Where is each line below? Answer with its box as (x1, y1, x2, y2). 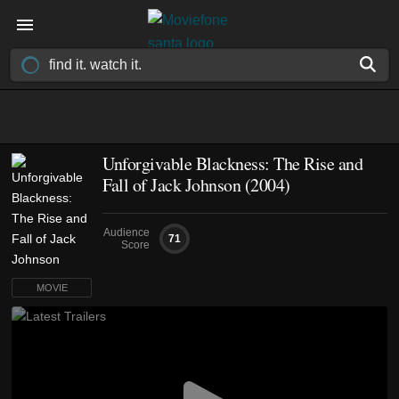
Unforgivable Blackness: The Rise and (102, 151, 362, 175)
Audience (103, 226, 150, 239)
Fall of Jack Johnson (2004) (102, 173, 290, 197)
